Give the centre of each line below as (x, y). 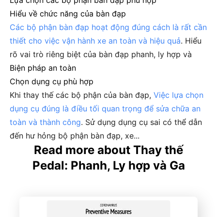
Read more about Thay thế (108, 150)
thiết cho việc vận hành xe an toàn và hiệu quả (95, 41)
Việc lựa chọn (178, 95)
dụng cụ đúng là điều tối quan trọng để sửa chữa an (105, 108)
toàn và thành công (45, 122)
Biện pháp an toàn (43, 68)
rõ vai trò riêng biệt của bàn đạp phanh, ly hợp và (101, 54)
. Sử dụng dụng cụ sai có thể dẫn (141, 122)
